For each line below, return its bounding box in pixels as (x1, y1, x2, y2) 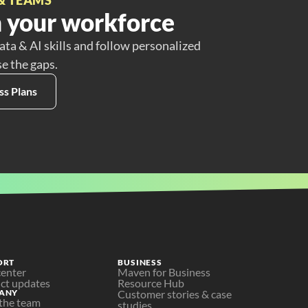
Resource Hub (118, 276, 185, 289)
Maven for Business (118, 265, 211, 278)
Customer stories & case (118, 287, 232, 300)
